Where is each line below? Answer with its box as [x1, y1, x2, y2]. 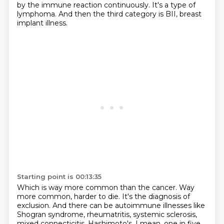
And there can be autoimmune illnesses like [52, 201, 205, 210]
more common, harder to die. [16, 192, 122, 201]
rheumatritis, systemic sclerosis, [86, 210, 197, 219]
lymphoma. [16, 9, 58, 18]
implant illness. [16, 18, 67, 27]
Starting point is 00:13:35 [16, 172, 101, 180]
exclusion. [16, 201, 52, 210]
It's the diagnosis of [121, 192, 190, 201]
